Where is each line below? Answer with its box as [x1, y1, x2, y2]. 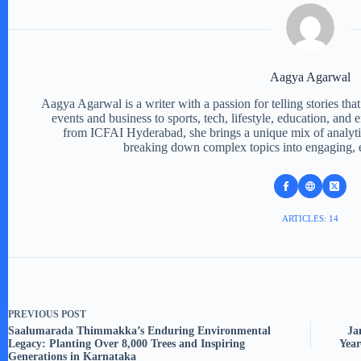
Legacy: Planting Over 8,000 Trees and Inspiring [8, 337, 245, 350]
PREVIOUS [8, 308, 61, 320]
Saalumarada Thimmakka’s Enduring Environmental [8, 324, 271, 337]
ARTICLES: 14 [282, 213, 338, 223]
